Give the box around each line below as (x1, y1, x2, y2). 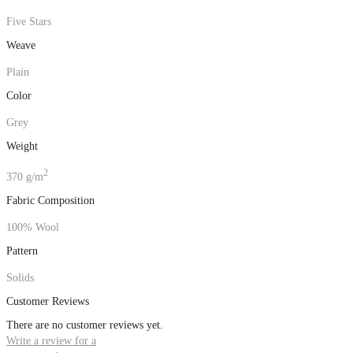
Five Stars (6, 16, 51, 28)
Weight (6, 140, 38, 153)
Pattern (6, 245, 38, 258)
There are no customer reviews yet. (6, 319, 163, 332)
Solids (6, 272, 34, 284)
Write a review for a (6, 335, 96, 347)
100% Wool (6, 221, 59, 234)
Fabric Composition (6, 195, 95, 207)
